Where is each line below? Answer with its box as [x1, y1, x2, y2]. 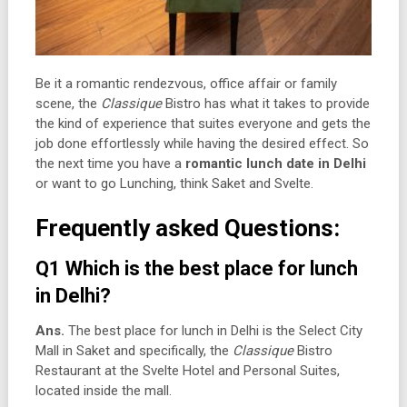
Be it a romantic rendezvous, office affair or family [35, 75, 337, 93]
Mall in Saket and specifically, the [35, 342, 233, 360]
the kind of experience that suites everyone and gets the [35, 115, 371, 133]
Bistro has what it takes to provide [161, 95, 370, 113]
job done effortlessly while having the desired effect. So [35, 135, 369, 153]
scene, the [35, 95, 101, 113]
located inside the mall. [35, 382, 172, 400]
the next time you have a [35, 155, 185, 173]
